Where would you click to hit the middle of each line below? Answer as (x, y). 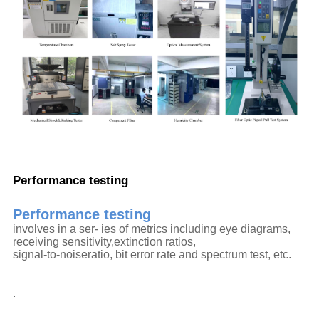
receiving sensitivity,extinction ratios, (105, 242)
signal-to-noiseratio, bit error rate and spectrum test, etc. (152, 255)
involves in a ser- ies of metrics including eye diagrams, (153, 229)
